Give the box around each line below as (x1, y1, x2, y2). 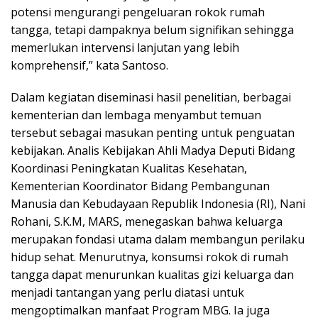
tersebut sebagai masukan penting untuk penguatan (11, 124, 295, 141)
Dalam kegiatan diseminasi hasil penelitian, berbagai (11, 89, 291, 105)
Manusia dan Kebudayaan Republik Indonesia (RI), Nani (11, 195, 305, 212)
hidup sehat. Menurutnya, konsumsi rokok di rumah (11, 248, 288, 265)
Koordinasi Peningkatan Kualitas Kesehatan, (11, 160, 247, 176)
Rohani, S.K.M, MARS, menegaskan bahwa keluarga (11, 213, 283, 229)
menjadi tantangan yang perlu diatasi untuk (11, 284, 244, 300)
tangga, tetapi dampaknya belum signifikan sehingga (11, 21, 294, 38)
